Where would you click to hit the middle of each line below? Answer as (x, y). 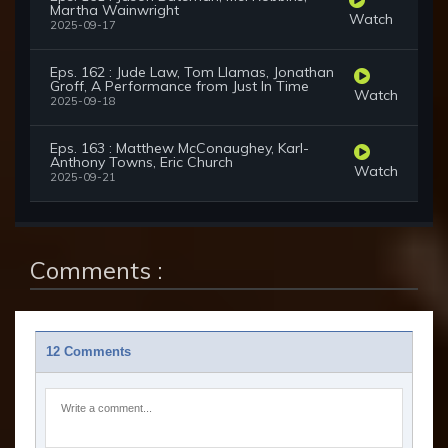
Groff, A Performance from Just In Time (179, 86)
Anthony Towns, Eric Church (141, 162)
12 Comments (88, 352)
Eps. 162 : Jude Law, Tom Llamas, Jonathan (192, 72)
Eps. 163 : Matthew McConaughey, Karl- (179, 148)
